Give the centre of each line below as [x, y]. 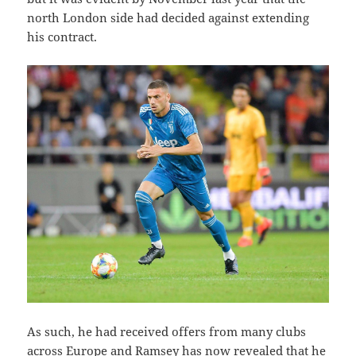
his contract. [62, 37]
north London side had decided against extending [168, 18]
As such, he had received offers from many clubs [167, 331]
